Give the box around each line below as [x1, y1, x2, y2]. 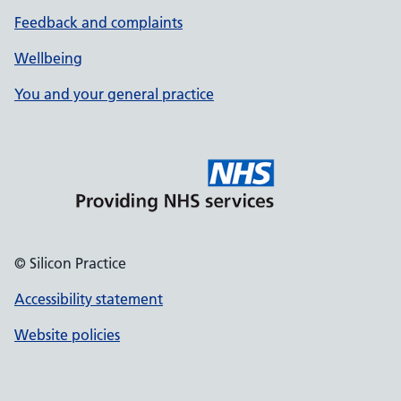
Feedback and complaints [14, 13, 183, 31]
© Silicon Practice [14, 254, 126, 272]
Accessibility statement [14, 290, 163, 308]
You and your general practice [14, 85, 214, 103]
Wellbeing [14, 49, 82, 67]
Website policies [14, 326, 120, 344]
